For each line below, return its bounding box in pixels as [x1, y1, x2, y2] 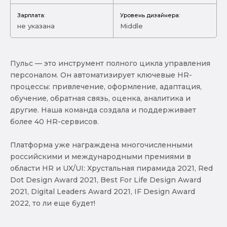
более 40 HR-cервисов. [10, 117, 99, 126]
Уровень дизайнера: [120, 12, 180, 19]
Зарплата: [17, 12, 45, 19]
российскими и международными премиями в [10, 152, 191, 161]
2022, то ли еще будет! [10, 198, 95, 208]
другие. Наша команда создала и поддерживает [10, 105, 196, 115]
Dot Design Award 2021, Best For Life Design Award [10, 175, 201, 184]
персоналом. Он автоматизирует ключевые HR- [10, 70, 192, 80]
